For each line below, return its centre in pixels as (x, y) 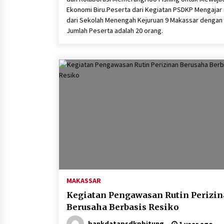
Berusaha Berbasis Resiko (123, 207)
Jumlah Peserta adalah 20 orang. (115, 30)
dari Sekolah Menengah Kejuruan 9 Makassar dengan (144, 20)
